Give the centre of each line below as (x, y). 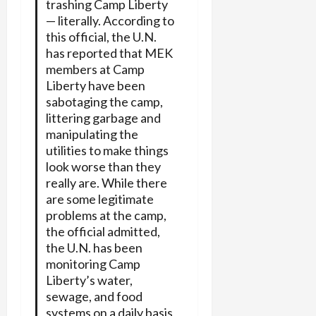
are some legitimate (99, 199)
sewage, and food (94, 296)
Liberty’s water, (89, 280)
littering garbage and (103, 117)
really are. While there (106, 182)
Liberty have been (95, 85)
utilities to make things (107, 150)
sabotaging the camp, (104, 101)
